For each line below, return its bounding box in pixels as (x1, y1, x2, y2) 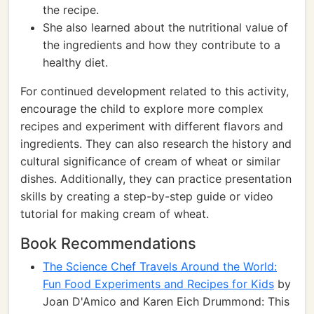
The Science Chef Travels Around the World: (43, 259, 277, 273)
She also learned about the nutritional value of (43, 20, 288, 34)
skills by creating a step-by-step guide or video (20, 189, 273, 203)
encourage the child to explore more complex (20, 102, 264, 116)
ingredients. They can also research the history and (20, 137, 292, 151)
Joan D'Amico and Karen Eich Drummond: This (43, 294, 289, 308)
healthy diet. (43, 55, 108, 69)
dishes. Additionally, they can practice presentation (20, 172, 292, 186)
